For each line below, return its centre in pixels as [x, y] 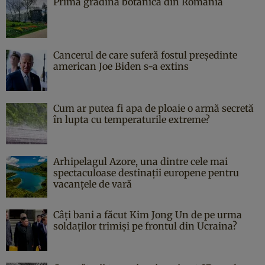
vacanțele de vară [93, 184]
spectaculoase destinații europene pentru [146, 172]
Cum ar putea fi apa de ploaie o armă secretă [153, 108]
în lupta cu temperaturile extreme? [132, 119]
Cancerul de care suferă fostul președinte [145, 55]
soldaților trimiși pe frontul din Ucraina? [145, 226]
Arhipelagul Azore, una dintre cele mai [140, 161]
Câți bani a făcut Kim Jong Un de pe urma [148, 214]
